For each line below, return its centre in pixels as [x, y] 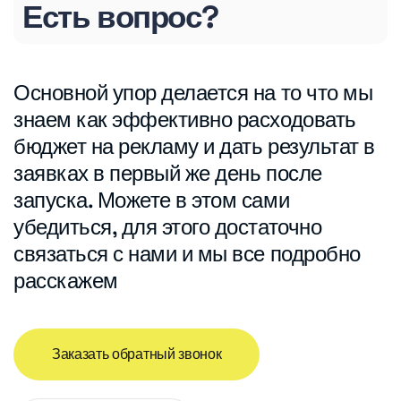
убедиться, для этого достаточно [168, 226]
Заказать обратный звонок [137, 354]
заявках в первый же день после [168, 173]
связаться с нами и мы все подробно [187, 253]
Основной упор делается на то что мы [193, 92]
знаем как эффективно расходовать [185, 119]
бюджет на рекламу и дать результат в [194, 146]
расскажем [66, 280]
